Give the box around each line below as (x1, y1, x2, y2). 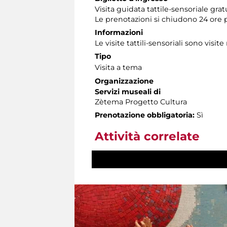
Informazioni (95, 27, 143, 37)
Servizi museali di (95, 87, 161, 96)
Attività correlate (95, 129, 200, 143)
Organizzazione (95, 76, 154, 86)
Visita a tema (95, 62, 142, 72)
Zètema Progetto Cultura (95, 97, 187, 106)
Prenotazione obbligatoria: (95, 110, 195, 120)
